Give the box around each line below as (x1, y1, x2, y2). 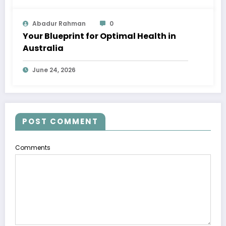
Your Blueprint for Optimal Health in (23, 30, 176, 42)
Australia (23, 42, 64, 54)
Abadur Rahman (32, 19, 86, 28)
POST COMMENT (22, 116, 98, 127)
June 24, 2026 (32, 66, 76, 75)
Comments (15, 143, 50, 152)
